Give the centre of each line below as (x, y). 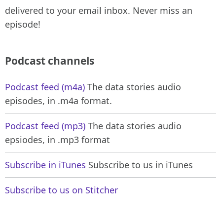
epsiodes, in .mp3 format (57, 140)
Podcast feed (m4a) (45, 87)
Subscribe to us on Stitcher (61, 190)
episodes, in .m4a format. (58, 101)
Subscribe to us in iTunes (139, 165)
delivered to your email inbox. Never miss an (99, 11)
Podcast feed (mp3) (45, 126)
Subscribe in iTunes (45, 165)
